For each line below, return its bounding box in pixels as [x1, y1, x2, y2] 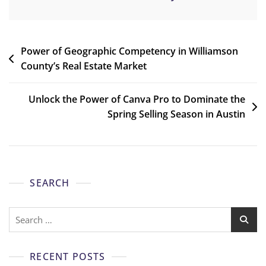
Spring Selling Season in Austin [107, 107, 245, 121]
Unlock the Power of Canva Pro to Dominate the [28, 92, 245, 106]
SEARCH [30, 176, 70, 189]
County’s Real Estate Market [21, 59, 147, 72]
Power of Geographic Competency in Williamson [21, 44, 238, 58]
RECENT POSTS [30, 249, 106, 263]
